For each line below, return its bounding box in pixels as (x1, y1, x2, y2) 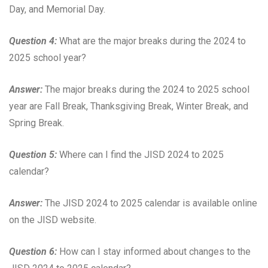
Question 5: (9, 148, 57, 160)
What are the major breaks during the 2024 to (57, 35, 246, 47)
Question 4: (9, 35, 57, 47)
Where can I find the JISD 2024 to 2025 (57, 148, 224, 160)
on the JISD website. (9, 214, 96, 226)
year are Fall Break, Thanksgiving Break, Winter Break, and (9, 100, 248, 112)
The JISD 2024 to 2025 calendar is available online (42, 197, 257, 209)
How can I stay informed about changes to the (57, 245, 251, 257)
